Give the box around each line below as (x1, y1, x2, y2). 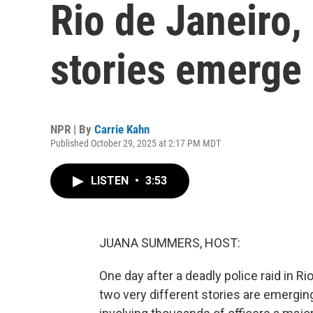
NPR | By (50, 122, 94, 136)
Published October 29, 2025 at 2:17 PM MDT (50, 138, 221, 149)
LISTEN (91, 174, 131, 187)
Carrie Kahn (94, 122, 150, 136)
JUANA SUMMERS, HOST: (99, 235, 240, 250)
